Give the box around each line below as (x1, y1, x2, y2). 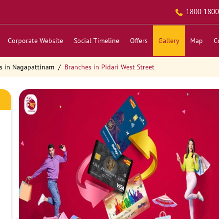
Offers (130, 36, 148, 45)
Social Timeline (73, 36, 119, 45)
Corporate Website (7, 36, 63, 45)
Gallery (158, 36, 179, 45)
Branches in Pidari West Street (64, 63, 154, 71)
